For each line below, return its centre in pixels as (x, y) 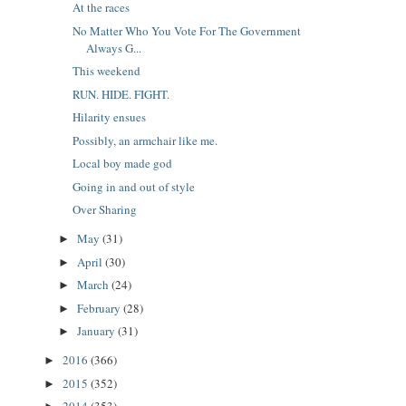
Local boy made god (123, 164)
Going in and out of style (134, 186)
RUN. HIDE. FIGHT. (121, 94)
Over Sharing (105, 210)
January (97, 331)
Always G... (114, 48)
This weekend (107, 71)
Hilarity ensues (110, 117)
